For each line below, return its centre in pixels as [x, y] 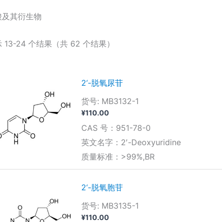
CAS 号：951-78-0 [116, 128]
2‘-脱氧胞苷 [102, 188]
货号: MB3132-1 [110, 101]
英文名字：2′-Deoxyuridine [131, 142]
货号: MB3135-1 [110, 206]
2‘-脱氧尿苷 [102, 83]
